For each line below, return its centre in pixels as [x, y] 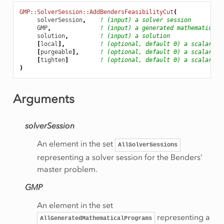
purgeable [56, 52]
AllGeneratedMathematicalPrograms [96, 219]
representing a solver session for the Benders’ [119, 157]
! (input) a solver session [145, 20]
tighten [52, 60]
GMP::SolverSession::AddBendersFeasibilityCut [96, 12]
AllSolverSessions [147, 145]
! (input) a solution [135, 36]
